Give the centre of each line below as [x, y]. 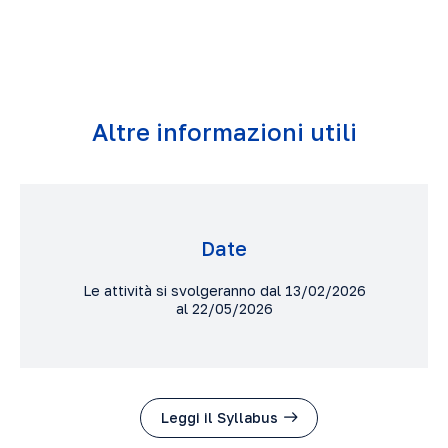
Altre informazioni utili [224, 131]
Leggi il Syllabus [219, 417]
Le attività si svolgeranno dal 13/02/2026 [224, 290]
